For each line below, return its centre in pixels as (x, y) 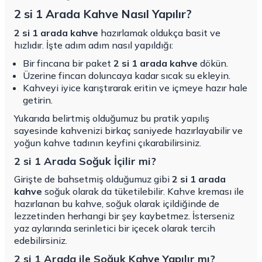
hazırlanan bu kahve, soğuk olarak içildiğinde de (117, 204)
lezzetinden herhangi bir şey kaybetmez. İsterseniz (124, 216)
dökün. (213, 63)
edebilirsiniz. (41, 241)
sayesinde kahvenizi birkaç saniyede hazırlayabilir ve (128, 131)
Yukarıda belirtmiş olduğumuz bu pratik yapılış (112, 118)
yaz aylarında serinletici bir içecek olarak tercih (115, 228)
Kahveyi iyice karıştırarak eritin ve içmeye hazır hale (135, 88)
